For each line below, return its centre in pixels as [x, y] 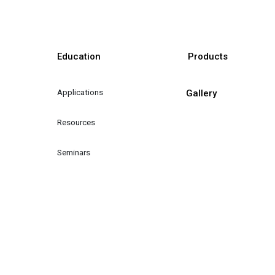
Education [79, 56]
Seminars [73, 152]
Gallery [201, 93]
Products [207, 56]
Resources [76, 122]
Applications [80, 92]
